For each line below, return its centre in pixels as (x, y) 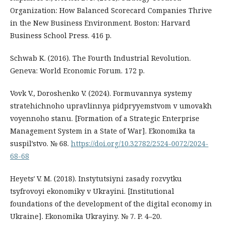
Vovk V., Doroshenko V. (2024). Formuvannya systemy (101, 93)
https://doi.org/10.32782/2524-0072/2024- (140, 143)
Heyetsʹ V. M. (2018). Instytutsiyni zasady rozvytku (96, 178)
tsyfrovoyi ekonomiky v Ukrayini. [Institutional (92, 191)
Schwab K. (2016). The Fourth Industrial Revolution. (100, 58)
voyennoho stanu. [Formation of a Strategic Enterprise (105, 118)
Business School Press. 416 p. (61, 35)
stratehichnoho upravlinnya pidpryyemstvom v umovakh (111, 105)
